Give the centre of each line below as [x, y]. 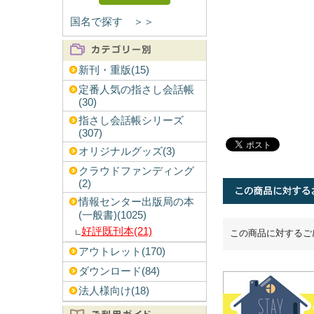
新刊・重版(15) [114, 70]
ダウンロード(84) [119, 271]
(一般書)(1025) [112, 215]
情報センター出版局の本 [136, 202]
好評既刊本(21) [116, 231]
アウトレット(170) [122, 252]
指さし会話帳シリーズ [131, 121]
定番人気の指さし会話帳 [136, 90]
